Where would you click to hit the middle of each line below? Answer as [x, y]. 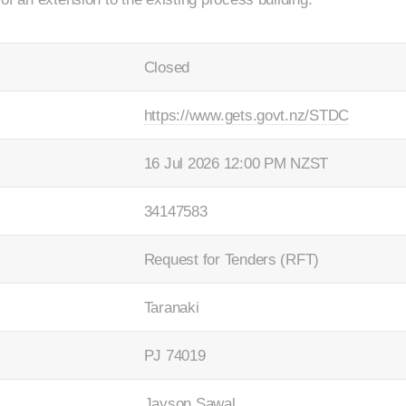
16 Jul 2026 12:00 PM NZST [236, 163]
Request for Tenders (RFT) [232, 259]
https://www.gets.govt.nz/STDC [246, 115]
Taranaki [171, 307]
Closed [167, 67]
